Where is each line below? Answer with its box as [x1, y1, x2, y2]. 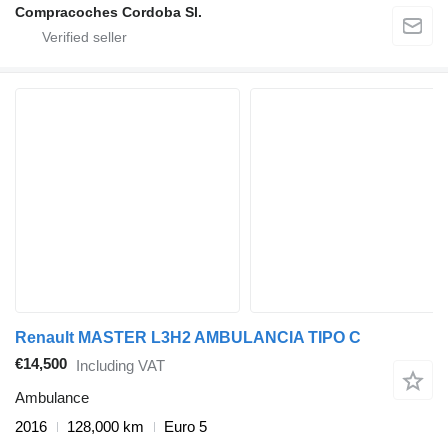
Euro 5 [164, 418, 207, 436]
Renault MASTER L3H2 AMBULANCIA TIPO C [15, 329, 361, 347]
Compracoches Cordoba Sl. [15, 4, 202, 21]
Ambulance [15, 389, 89, 407]
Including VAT [76, 356, 165, 374]
